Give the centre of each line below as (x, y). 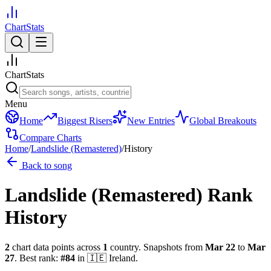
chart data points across (55, 247)
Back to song (46, 165)
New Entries (151, 121)
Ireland (122, 258)
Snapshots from (172, 247)
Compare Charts (51, 138)
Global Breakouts (223, 121)
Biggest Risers (85, 121)
